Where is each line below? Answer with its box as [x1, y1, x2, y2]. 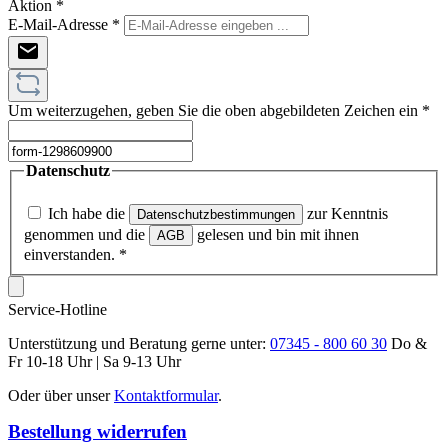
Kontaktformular [114, 387, 218, 405]
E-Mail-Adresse [8, 15, 112, 33]
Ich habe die [48, 205, 129, 223]
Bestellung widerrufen [8, 421, 187, 443]
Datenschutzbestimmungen [137, 207, 295, 223]
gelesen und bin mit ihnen [193, 226, 359, 244]
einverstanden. [24, 246, 119, 264]
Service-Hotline [8, 301, 107, 319]
